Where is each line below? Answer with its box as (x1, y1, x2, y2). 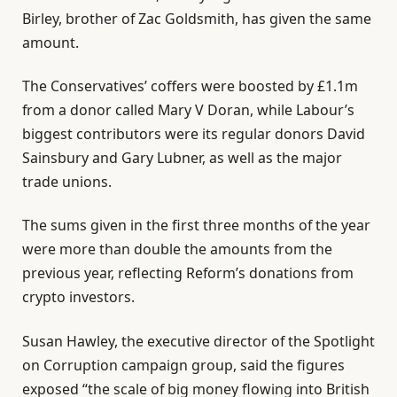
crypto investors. (22, 287, 135, 307)
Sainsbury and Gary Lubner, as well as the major (22, 148, 342, 168)
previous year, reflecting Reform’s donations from (22, 263, 354, 284)
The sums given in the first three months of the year (22, 215, 370, 236)
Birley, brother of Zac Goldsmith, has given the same (22, 8, 371, 28)
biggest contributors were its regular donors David (22, 124, 365, 144)
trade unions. (22, 172, 112, 192)
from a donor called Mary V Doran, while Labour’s (22, 100, 354, 121)
